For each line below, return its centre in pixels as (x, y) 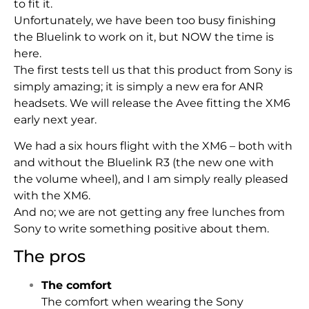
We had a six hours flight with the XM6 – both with (153, 146)
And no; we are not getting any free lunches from (149, 212)
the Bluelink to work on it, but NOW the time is (144, 37)
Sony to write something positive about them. (141, 228)
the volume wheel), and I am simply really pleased (151, 179)
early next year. (57, 119)
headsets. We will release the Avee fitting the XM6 (152, 103)
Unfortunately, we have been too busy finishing (145, 20)
